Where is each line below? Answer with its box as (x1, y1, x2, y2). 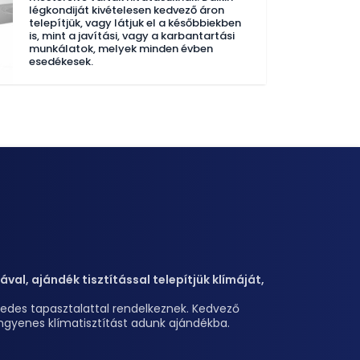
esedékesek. (29, 54, 93, 69)
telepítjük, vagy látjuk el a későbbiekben (29, 15, 241, 31)
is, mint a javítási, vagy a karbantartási (29, 28, 235, 43)
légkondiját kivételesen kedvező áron (29, 2, 224, 18)
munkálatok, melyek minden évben (29, 41, 213, 56)
